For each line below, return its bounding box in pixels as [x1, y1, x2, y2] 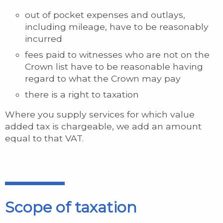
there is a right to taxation [25, 89, 139, 100]
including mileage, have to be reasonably [25, 21, 209, 32]
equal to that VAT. [5, 133, 84, 143]
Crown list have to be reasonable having [25, 61, 203, 72]
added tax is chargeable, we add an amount [5, 121, 202, 131]
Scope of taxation [5, 198, 137, 217]
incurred [25, 33, 62, 44]
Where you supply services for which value [5, 109, 195, 119]
